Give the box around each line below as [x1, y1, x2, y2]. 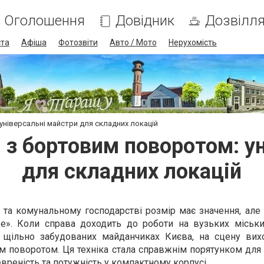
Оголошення [4, 12, 85, 29]
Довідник [115, 12, 174, 29]
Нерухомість [168, 38, 217, 47]
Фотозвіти [58, 38, 98, 47]
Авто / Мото [109, 38, 157, 47]
